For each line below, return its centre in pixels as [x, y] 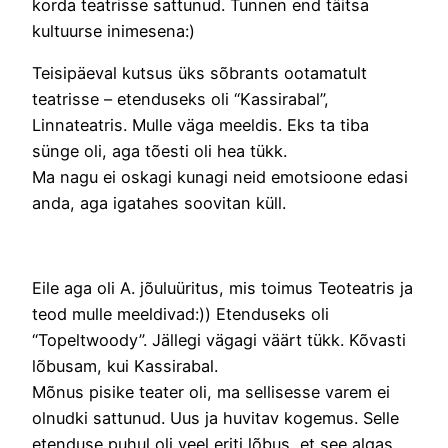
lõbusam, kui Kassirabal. [125, 365]
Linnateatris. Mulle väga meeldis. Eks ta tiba [200, 124]
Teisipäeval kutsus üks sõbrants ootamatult [199, 72]
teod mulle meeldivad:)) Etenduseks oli [180, 313]
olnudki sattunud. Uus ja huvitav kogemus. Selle [215, 417]
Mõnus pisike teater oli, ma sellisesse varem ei [211, 391]
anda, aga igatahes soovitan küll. [159, 202]
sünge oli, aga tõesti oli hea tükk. [159, 150]
